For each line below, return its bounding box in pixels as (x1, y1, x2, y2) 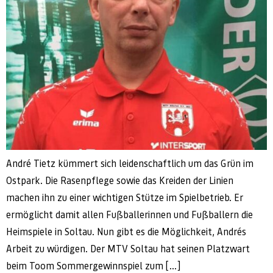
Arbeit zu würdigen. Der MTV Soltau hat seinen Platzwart (6, 243, 250, 255)
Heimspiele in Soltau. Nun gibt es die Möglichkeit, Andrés (6, 225, 246, 238)
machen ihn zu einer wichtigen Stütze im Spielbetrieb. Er (6, 191, 243, 204)
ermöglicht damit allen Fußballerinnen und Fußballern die (6, 208, 253, 221)
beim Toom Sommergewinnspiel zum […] (6, 260, 180, 272)
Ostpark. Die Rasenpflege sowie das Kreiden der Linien (6, 174, 233, 186)
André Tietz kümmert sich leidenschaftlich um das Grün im (6, 157, 253, 169)
